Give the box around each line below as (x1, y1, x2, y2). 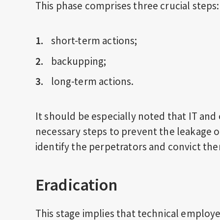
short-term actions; (51, 34, 137, 47)
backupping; (51, 54, 107, 68)
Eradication (35, 174, 117, 195)
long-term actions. (51, 75, 134, 88)
